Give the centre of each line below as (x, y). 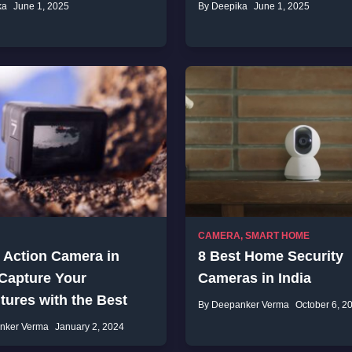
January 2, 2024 (90, 327)
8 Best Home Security (271, 256)
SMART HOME (277, 236)
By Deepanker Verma (244, 305)
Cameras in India (255, 278)
